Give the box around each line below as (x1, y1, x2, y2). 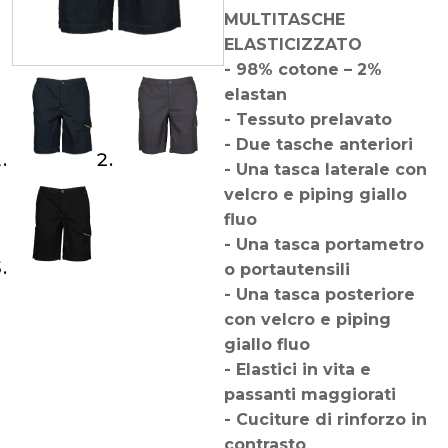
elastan (224, 84, 287, 104)
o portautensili (224, 259, 350, 279)
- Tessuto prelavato (224, 109, 392, 129)
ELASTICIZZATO (224, 34, 362, 54)
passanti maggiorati (224, 384, 396, 404)
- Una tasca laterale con (224, 159, 427, 179)
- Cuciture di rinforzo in (224, 409, 427, 429)
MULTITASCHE (224, 9, 345, 29)
